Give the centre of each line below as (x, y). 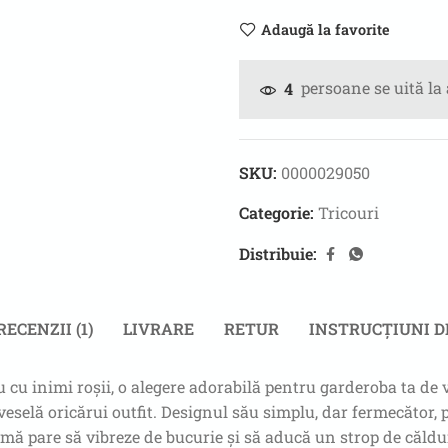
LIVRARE (158, 329)
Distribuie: (278, 254)
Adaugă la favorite (325, 29)
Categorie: (278, 212)
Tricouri (348, 212)
